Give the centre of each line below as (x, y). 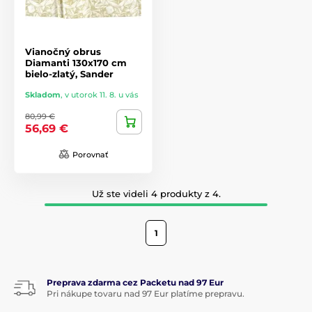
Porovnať (90, 154)
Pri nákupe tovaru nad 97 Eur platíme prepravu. (146, 293)
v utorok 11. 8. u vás (102, 94)
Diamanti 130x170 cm (76, 62)
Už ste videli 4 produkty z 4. (156, 193)
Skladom (43, 94)
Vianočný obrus (63, 51)
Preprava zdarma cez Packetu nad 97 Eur (135, 282)
